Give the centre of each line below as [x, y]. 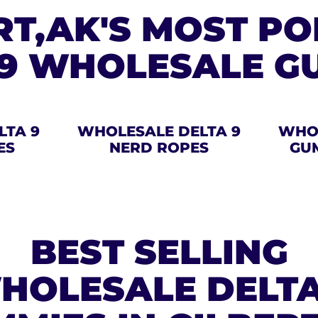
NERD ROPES [159, 148]
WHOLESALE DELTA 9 [159, 131]
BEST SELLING [159, 252]
